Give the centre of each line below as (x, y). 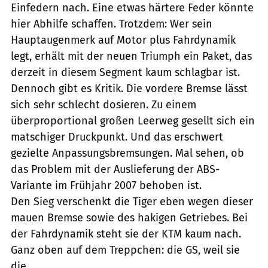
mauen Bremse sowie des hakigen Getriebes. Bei (129, 217)
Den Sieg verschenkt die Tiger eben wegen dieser (132, 201)
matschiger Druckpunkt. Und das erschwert (117, 137)
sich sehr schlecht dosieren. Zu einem (103, 104)
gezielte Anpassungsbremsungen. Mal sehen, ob (127, 153)
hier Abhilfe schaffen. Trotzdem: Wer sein (112, 24)
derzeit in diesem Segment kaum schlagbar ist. (125, 72)
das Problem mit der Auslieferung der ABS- (115, 169)
